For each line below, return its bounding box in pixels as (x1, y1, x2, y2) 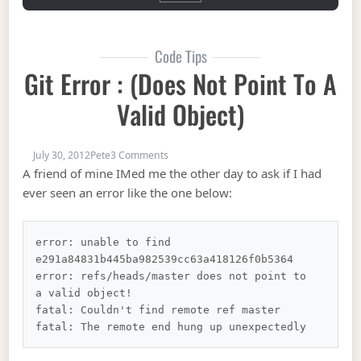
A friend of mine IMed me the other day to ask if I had (23, 165, 322, 182)
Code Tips (154, 44, 207, 67)
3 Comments (110, 148, 169, 163)
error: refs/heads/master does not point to (35, 269, 313, 282)
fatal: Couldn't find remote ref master (35, 303, 281, 316)
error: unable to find (35, 235, 178, 248)
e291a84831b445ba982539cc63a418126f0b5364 (35, 252, 294, 265)
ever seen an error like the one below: (23, 185, 233, 201)
